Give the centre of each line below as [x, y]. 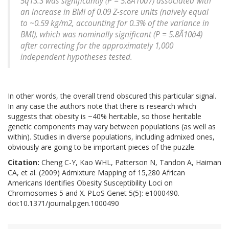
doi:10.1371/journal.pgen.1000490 [63, 203]
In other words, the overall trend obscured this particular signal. [112, 96]
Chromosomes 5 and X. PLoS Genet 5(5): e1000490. [94, 193]
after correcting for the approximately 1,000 [97, 46]
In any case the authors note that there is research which [102, 106]
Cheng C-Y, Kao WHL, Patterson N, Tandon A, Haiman [130, 163]
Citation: [24, 163]
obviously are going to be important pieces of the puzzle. [102, 147]
